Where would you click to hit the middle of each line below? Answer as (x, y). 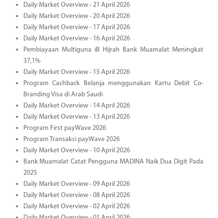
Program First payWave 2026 (64, 128)
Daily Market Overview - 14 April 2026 (76, 106)
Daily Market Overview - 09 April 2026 (76, 184)
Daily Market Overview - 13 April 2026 (76, 117)
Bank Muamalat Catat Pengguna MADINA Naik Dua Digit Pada (113, 162)
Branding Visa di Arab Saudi (63, 94)
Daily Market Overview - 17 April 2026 (76, 27)
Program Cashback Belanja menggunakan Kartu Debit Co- (113, 83)
